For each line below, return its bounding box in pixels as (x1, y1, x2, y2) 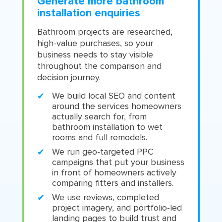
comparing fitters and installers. (52, 178, 174, 188)
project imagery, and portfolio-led (52, 203, 182, 213)
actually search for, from (52, 112, 147, 121)
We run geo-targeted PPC (52, 147, 154, 157)
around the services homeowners (52, 102, 182, 111)
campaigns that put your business (52, 158, 185, 167)
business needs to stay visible (37, 50, 154, 59)
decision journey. (37, 73, 101, 82)
